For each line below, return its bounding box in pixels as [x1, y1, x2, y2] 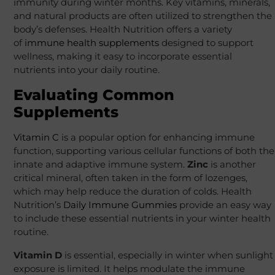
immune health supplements [24, 37, 159, 49]
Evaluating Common [13, 86, 174, 104]
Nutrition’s [13, 199, 61, 211]
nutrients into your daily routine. [13, 64, 160, 76]
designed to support [161, 37, 254, 49]
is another [210, 158, 256, 171]
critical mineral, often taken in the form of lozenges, [13, 172, 247, 184]
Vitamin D [13, 249, 62, 261]
